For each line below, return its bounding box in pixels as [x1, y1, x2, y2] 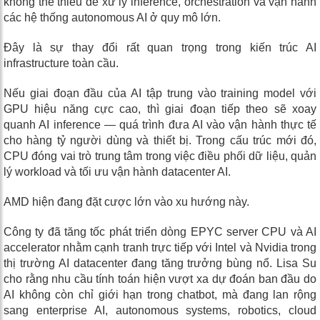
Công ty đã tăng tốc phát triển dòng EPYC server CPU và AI [4, 226, 316, 239]
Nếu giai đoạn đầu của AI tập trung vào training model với [4, 87, 316, 100]
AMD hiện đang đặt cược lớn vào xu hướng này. [4, 196, 249, 209]
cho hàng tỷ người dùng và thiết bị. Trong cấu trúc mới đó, [4, 134, 316, 147]
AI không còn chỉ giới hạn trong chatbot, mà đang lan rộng [4, 289, 316, 301]
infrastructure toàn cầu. [4, 57, 119, 70]
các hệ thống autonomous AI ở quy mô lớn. [4, 11, 221, 24]
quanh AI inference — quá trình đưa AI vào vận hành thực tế [4, 119, 316, 131]
